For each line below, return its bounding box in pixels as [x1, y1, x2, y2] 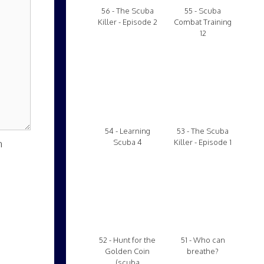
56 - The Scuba [101, 6, 154, 15]
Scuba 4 [113, 137, 142, 147]
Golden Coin [105, 246, 150, 256]
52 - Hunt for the [99, 235, 156, 245]
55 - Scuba [184, 6, 221, 15]
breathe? [187, 246, 219, 256]
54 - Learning [104, 126, 150, 136]
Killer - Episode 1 [174, 137, 232, 147]
